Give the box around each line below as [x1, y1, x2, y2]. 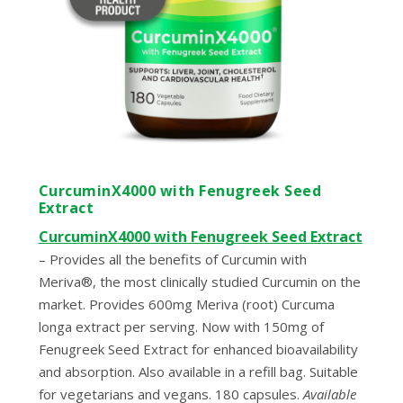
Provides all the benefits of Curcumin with [49, 250, 307, 269]
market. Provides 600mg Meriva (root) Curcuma [38, 295, 335, 314]
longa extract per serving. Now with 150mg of [38, 318, 324, 336]
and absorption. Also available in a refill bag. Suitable [38, 363, 358, 381]
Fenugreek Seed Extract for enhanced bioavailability [38, 340, 358, 359]
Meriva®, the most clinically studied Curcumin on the [38, 273, 361, 291]
